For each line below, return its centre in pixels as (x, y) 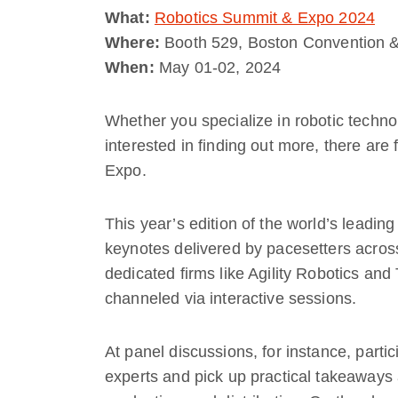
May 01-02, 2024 (218, 67)
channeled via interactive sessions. (231, 298)
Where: (132, 42)
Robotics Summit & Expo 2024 (264, 17)
